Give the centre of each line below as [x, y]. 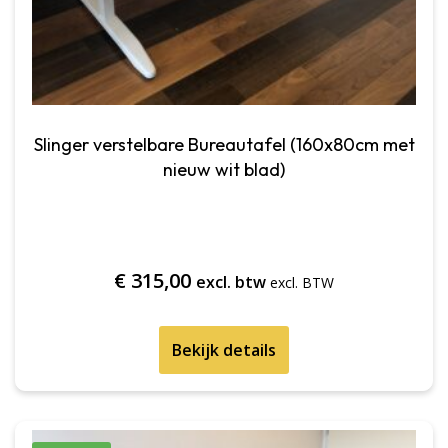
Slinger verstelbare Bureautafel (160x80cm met [224, 145]
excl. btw [231, 282]
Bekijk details [224, 350]
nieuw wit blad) [224, 170]
